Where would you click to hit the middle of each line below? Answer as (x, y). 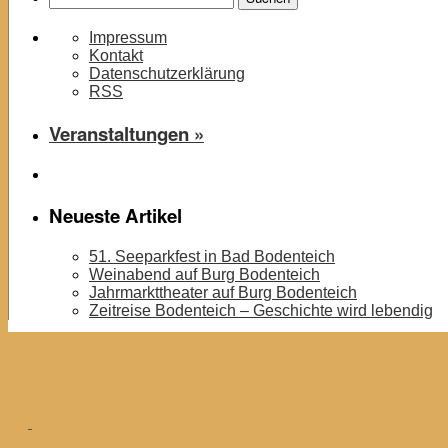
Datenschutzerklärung (167, 74)
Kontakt (116, 56)
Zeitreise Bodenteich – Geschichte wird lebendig (261, 310)
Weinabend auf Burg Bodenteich (204, 274)
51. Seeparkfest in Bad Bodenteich (212, 256)
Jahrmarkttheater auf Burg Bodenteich (223, 292)
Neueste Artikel (115, 216)
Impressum (128, 38)
